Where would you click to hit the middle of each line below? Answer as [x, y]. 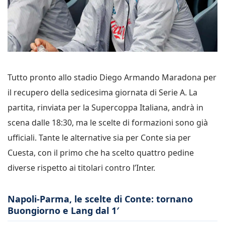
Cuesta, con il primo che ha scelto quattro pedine [101, 152]
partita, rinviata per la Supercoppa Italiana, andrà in [105, 107]
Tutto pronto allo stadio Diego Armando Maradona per [112, 77]
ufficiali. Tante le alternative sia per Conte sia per [99, 137]
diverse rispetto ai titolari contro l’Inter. [81, 167]
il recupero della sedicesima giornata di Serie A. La [102, 92]
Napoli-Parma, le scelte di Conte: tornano [100, 199]
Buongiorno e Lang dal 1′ [63, 210]
